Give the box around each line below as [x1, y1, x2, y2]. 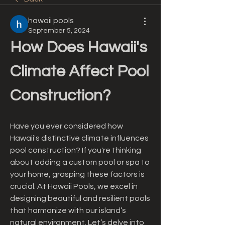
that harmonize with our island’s [10, 206, 126, 214]
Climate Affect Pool [10, 63, 149, 80]
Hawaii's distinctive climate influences [10, 134, 149, 142]
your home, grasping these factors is [10, 170, 145, 178]
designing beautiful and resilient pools [10, 194, 150, 202]
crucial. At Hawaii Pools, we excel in [10, 182, 138, 190]
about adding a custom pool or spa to [10, 158, 150, 166]
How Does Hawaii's [10, 39, 147, 56]
